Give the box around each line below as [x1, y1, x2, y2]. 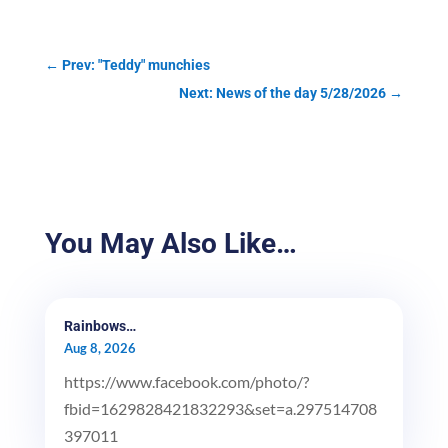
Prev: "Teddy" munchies [61, 57, 210, 74]
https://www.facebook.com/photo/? [63, 372, 309, 392]
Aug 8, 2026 [63, 340, 136, 357]
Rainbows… [63, 318, 136, 335]
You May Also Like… [44, 227, 297, 261]
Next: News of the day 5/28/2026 [179, 85, 387, 102]
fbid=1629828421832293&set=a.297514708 [63, 399, 377, 419]
